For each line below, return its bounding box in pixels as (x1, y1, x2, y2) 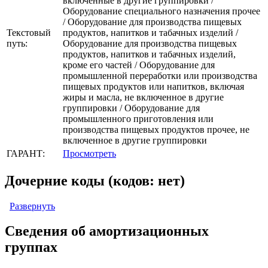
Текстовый (7, 27, 51, 38)
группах (5, 239, 57, 255)
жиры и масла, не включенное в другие (63, 92, 224, 102)
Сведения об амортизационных (5, 223, 209, 239)
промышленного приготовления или (63, 113, 214, 124)
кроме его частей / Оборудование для (63, 59, 215, 70)
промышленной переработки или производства (63, 70, 257, 81)
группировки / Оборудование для (63, 102, 200, 113)
